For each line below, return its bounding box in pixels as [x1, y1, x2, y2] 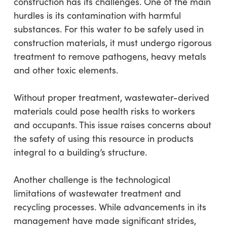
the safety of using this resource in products [13, 132, 194, 145]
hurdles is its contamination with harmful [13, 9, 181, 22]
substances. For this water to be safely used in [13, 23, 204, 35]
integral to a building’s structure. [13, 146, 147, 159]
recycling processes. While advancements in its [13, 201, 206, 213]
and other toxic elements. [13, 64, 118, 77]
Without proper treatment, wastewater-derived [13, 91, 209, 104]
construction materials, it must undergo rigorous [13, 36, 212, 49]
